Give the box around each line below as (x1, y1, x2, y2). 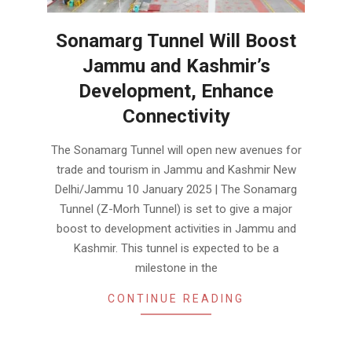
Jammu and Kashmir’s (82, 54, 270, 77)
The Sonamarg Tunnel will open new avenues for (50, 142, 302, 157)
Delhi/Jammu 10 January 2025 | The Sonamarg (55, 181, 297, 196)
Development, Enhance (79, 79, 273, 102)
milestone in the (134, 260, 218, 275)
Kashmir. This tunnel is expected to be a (73, 240, 279, 255)
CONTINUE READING (108, 291, 244, 305)
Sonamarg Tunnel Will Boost (56, 29, 296, 52)
